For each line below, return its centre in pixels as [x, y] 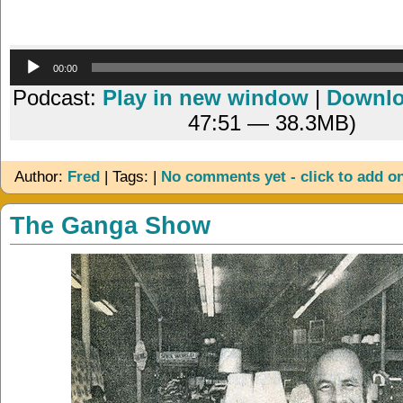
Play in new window [206, 98]
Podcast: [58, 98]
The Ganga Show [110, 226]
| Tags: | [130, 177]
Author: [41, 177]
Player [292, 81]
